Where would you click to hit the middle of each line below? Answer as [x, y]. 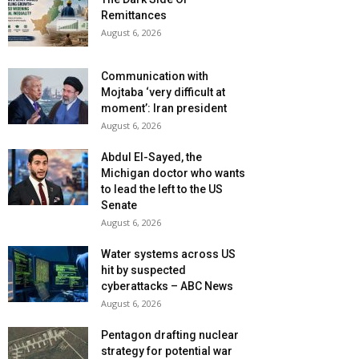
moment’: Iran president [164, 109]
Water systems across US [168, 254]
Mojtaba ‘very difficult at [163, 93]
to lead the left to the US [162, 190]
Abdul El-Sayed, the [151, 157]
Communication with [155, 77]
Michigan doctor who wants [173, 173]
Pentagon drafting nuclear [170, 335]
